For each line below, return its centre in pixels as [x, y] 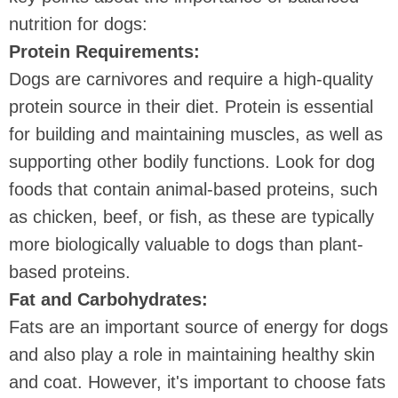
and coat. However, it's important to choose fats [197, 382]
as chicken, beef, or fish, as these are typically [191, 217]
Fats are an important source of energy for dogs [199, 327]
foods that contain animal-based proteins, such [193, 190]
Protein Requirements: [104, 52]
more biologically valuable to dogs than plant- [186, 245]
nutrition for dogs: [78, 24]
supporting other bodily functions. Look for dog [192, 162]
